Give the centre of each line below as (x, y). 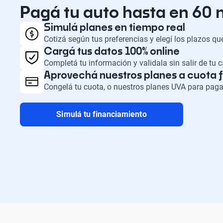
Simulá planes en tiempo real (114, 28)
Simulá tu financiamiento (102, 114)
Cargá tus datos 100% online (112, 52)
